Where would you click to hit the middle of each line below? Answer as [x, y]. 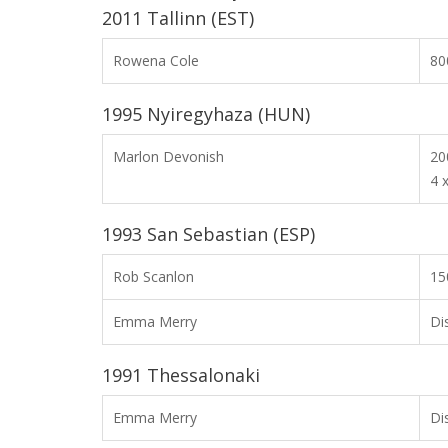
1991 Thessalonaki [181, 375]
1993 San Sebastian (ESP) [208, 234]
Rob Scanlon [153, 276]
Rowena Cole [156, 60]
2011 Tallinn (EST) [178, 18]
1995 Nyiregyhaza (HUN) [206, 114]
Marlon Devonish [168, 156]
